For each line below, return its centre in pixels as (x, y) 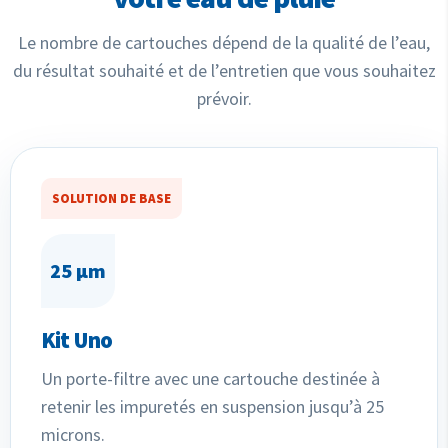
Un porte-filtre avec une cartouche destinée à (210, 378)
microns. (73, 434)
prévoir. (224, 98)
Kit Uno (76, 339)
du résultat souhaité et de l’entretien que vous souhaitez (224, 70)
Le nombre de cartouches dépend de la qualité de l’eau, (224, 42)
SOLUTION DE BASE (111, 198)
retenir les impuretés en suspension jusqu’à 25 (212, 406)
